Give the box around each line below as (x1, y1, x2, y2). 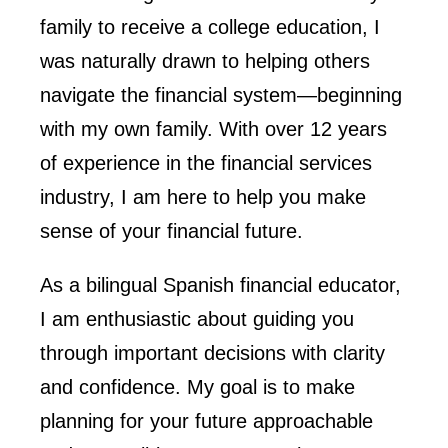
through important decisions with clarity (40, 341, 385, 364)
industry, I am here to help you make (40, 185, 366, 208)
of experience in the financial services (40, 151, 372, 174)
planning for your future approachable (40, 409, 373, 432)
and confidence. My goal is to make (40, 375, 355, 398)
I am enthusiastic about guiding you (40, 307, 354, 330)
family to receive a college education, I (40, 15, 380, 38)
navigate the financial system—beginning (40, 83, 402, 106)
